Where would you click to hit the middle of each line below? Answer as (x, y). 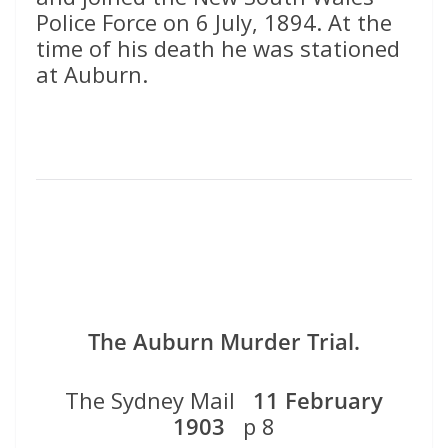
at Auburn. (92, 74)
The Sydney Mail (159, 400)
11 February (318, 400)
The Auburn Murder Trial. (224, 341)
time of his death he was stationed (218, 48)
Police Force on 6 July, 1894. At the (214, 22)
